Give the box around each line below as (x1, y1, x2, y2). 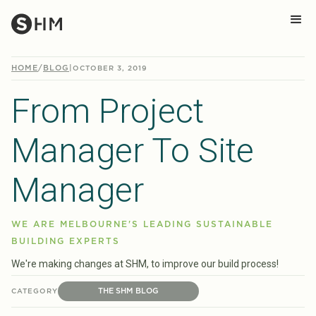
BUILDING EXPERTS (11, 237, 120, 245)
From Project (11, 91, 204, 131)
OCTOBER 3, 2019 (73, 65, 147, 72)
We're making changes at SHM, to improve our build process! (11, 258, 279, 269)
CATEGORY (11, 288, 58, 295)
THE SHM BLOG (98, 287, 159, 295)
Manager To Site (11, 130, 254, 171)
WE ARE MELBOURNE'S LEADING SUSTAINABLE (11, 220, 273, 229)
